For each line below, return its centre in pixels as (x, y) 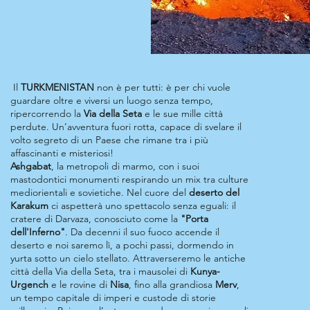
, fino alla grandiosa (172, 284)
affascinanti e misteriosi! (62, 153)
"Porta (194, 219)
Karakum (31, 206)
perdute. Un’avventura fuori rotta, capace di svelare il (126, 127)
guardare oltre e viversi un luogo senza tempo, (112, 100)
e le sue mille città (182, 113)
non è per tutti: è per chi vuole (164, 87)
